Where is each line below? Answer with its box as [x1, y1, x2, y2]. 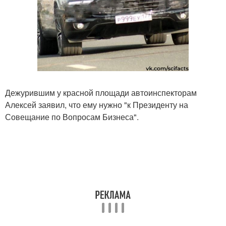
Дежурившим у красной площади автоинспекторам [5, 87, 197, 98]
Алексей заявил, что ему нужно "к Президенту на [5, 99, 188, 110]
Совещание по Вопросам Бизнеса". [5, 111, 139, 123]
